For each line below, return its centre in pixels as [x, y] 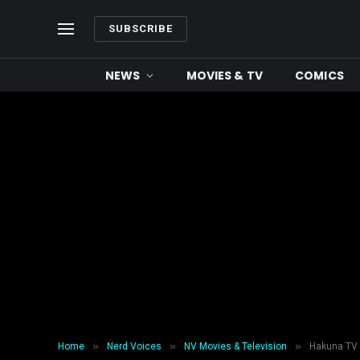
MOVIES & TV [225, 75]
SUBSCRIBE [141, 29]
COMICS [319, 75]
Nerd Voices [134, 346]
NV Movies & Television [235, 346]
